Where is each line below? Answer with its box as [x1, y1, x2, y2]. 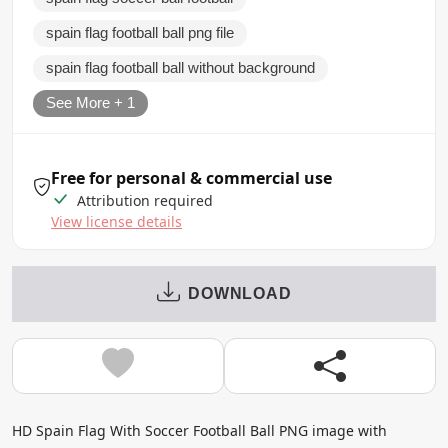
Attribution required [73, 190, 213, 210]
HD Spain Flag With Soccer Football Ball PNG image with [12, 420, 387, 440]
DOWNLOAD [188, 284, 292, 302]
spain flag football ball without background [46, 59, 315, 76]
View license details [51, 211, 182, 231]
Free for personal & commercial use [51, 166, 332, 189]
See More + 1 [46, 94, 135, 111]
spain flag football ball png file [46, 24, 234, 41]
